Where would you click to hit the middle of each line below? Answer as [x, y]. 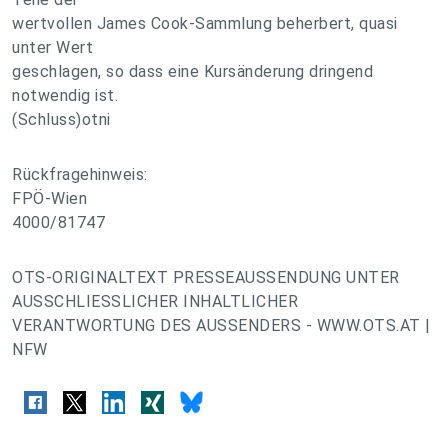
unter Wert [52, 47]
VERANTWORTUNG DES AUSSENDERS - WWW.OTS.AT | [221, 325]
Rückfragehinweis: [80, 174]
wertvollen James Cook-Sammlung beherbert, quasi [205, 23]
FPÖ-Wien [49, 198]
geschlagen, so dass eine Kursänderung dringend [192, 71]
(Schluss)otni [61, 119]
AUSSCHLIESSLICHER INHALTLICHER [155, 301]
